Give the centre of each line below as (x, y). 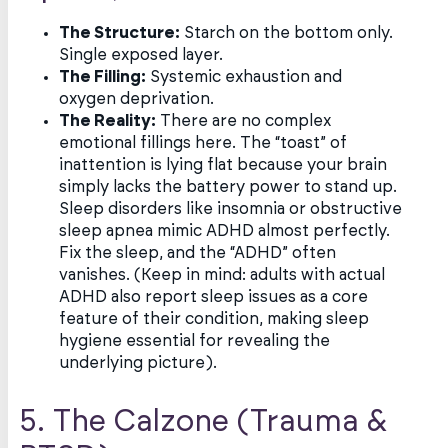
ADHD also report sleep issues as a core (214, 296)
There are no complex (244, 120)
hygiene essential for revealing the (195, 340)
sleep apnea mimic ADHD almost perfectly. (225, 230)
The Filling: (103, 76)
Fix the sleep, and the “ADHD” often (198, 252)
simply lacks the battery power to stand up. (228, 186)
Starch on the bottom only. (287, 32)
